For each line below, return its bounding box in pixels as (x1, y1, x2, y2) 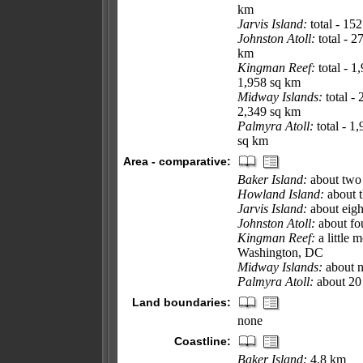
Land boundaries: (132, 296, 231, 309)
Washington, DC (237, 246, 323, 259)
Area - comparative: (123, 155, 231, 168)
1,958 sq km (237, 75, 301, 89)
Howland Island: (237, 187, 324, 201)
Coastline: (174, 335, 231, 348)
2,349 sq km (237, 105, 301, 118)
